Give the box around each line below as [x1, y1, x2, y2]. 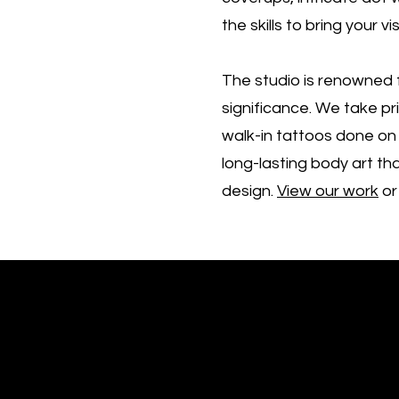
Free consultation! [68, 358, 279, 390]
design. [222, 183, 277, 199]
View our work [277, 183, 379, 199]
